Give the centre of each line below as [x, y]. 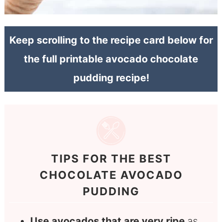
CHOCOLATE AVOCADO [111, 175]
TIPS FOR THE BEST [111, 159]
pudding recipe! [111, 78]
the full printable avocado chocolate [111, 59]
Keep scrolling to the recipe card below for [111, 40]
